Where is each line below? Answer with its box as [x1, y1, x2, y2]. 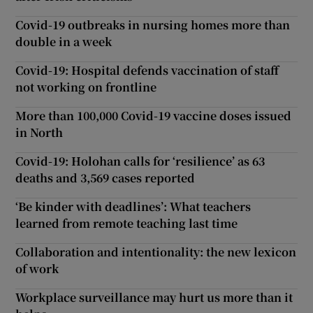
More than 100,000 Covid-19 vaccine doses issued [15, 107, 292, 124]
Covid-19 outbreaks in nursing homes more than [15, 16, 291, 33]
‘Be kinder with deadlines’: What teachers [15, 198, 252, 214]
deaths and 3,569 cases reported [15, 169, 196, 186]
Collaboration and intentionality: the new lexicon [15, 243, 297, 260]
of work [15, 260, 59, 277]
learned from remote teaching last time [15, 214, 238, 231]
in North [15, 124, 64, 140]
